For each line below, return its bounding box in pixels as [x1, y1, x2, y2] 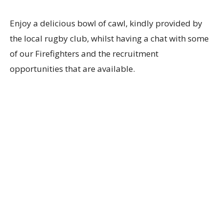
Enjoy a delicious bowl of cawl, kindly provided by [10, 17, 202, 29]
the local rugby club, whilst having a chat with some [10, 32, 209, 44]
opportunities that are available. [10, 63, 135, 74]
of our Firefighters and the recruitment [10, 47, 158, 59]
